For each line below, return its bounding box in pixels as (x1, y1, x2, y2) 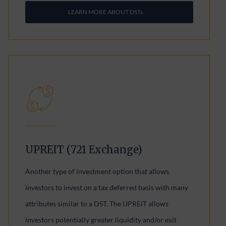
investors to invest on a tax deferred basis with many (25, 183, 189, 192)
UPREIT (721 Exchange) (25, 143, 143, 156)
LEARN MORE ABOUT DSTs (68, 8, 143, 16)
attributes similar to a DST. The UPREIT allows (25, 199, 169, 208)
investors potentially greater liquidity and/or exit (25, 215, 177, 224)
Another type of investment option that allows (25, 167, 169, 176)
